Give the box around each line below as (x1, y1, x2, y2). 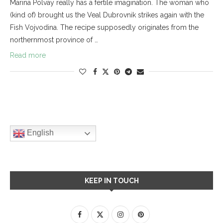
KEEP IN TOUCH (84, 176, 139, 185)
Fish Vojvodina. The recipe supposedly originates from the (10, 23, 199, 31)
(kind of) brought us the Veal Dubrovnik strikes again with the (10, 10, 204, 19)
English (25, 128, 54, 137)
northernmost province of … (10, 35, 98, 44)
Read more (10, 51, 46, 59)
